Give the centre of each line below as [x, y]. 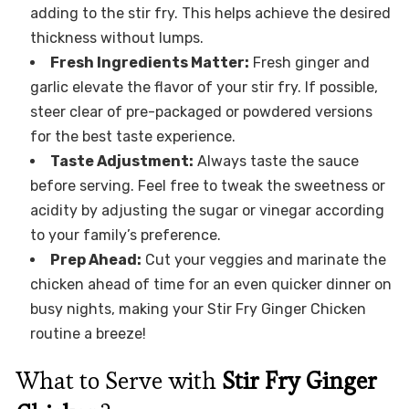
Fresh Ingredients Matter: [149, 63]
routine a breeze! [88, 334]
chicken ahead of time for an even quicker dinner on [210, 285]
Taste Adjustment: [121, 162]
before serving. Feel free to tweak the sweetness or [207, 186]
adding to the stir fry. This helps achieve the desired [210, 14]
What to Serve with [119, 381]
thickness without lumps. [116, 38]
